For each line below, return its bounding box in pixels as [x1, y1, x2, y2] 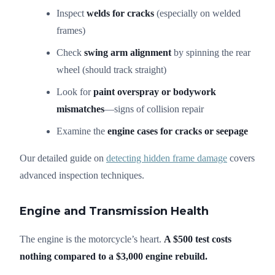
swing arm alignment [84, 47, 171, 58]
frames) [56, 25, 85, 36]
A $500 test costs [164, 233, 231, 244]
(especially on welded [154, 7, 241, 18]
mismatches [56, 103, 104, 114]
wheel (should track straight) [56, 64, 166, 75]
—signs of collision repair [104, 103, 204, 114]
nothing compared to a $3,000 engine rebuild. [20, 250, 207, 261]
